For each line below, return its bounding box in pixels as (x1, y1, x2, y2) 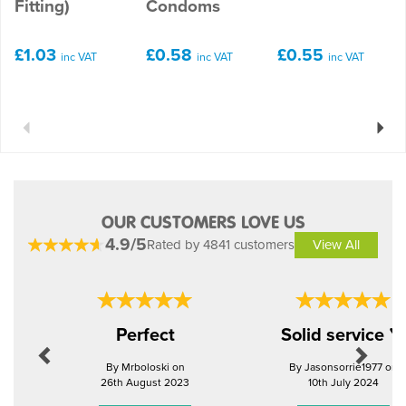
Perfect (115, 321, 175, 348)
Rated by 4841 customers (147, 235, 295, 255)
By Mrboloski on (105, 359, 185, 375)
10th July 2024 (308, 374, 379, 391)
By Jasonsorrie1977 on (289, 359, 398, 375)
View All (313, 235, 360, 255)
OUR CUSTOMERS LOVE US (101, 211, 305, 233)
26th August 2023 (101, 374, 189, 391)
